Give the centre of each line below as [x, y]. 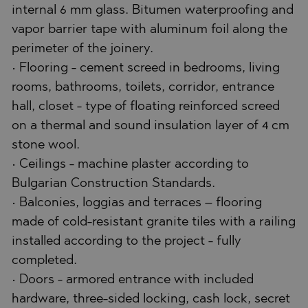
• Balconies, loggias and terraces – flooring [137, 203]
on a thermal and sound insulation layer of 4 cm [151, 126]
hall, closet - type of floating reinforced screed [146, 107]
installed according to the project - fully [126, 241]
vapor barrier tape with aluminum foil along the [150, 30]
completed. [44, 261]
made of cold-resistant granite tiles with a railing [154, 222]
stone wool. [46, 145]
